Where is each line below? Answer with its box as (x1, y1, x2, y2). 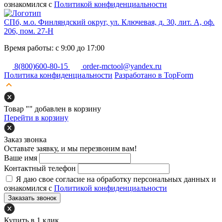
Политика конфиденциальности (4, 71, 112, 80)
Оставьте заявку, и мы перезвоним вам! (4, 144, 137, 153)
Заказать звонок (8, 194, 56, 202)
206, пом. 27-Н (4, 27, 54, 36)
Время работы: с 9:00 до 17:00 (4, 44, 105, 53)
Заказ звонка (4, 135, 47, 144)
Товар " (4, 105, 29, 113)
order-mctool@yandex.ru (83, 62, 162, 71)
